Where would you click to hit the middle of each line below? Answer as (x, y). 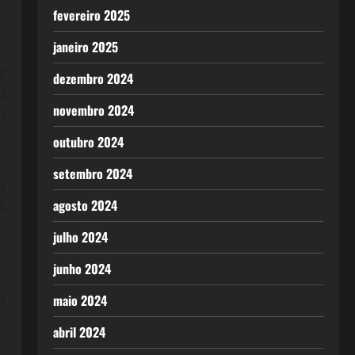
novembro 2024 (93, 110)
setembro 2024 (92, 174)
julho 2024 (80, 237)
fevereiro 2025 (91, 15)
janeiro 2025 (85, 47)
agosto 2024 (85, 205)
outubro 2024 (88, 142)
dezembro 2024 (93, 78)
